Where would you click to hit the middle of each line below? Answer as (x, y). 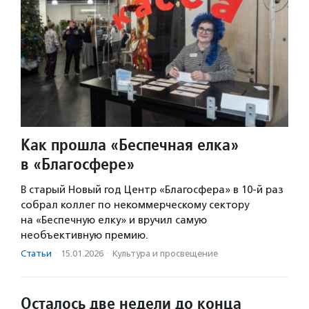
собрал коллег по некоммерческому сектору (135, 205)
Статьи (36, 254)
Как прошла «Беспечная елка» (130, 145)
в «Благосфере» (78, 164)
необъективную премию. (84, 236)
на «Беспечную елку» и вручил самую (114, 220)
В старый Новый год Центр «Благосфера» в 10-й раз (152, 190)
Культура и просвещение (165, 254)
